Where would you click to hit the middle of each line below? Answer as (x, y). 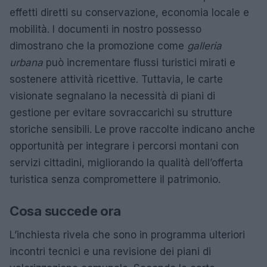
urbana (26, 62)
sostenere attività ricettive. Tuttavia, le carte (116, 79)
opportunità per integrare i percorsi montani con (124, 146)
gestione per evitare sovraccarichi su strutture (121, 112)
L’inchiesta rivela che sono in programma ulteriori (127, 235)
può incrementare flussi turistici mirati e (139, 62)
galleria (204, 46)
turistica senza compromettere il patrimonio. (115, 179)
